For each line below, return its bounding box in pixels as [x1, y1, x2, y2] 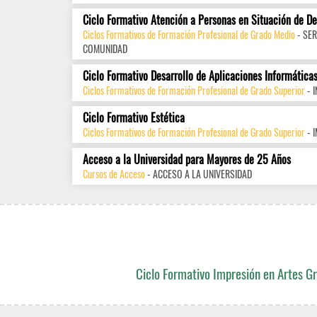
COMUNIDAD [83, 41, 127, 56]
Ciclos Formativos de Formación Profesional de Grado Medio [83, 27, 295, 42]
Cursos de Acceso [83, 166, 145, 181]
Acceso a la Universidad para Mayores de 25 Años [83, 151, 291, 168]
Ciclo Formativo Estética [83, 109, 185, 126]
